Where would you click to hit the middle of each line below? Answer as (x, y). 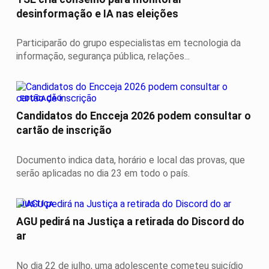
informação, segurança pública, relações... (103, 56)
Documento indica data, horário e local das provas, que (131, 160)
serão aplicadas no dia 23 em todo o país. (103, 174)
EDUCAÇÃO (41, 98)
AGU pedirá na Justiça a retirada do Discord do (130, 222)
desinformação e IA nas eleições (97, 14)
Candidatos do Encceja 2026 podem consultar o (134, 116)
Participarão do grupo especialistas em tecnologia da (128, 43)
